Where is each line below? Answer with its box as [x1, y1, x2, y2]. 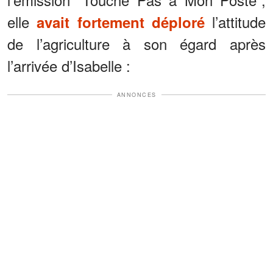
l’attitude [204, 10, 266, 32]
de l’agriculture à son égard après [7, 32, 266, 54]
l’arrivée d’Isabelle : [7, 54, 130, 76]
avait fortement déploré [37, 11, 205, 32]
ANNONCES [116, 90, 157, 99]
